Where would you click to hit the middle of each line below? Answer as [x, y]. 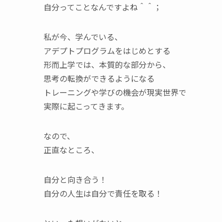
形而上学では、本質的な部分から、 [107, 64]
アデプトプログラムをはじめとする [107, 51]
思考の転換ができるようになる [99, 78]
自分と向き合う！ [75, 179]
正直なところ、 [71, 150]
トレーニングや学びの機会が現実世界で [115, 92]
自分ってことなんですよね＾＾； [103, 7]
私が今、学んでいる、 [83, 37]
